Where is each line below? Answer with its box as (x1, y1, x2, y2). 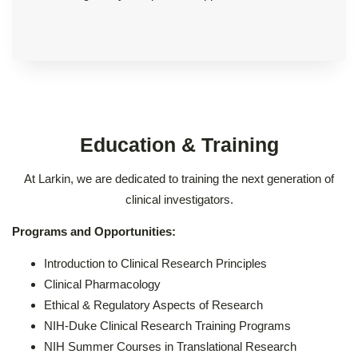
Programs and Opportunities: (12, 224, 176, 238)
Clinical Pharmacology (44, 276, 161, 291)
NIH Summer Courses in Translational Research (44, 339, 296, 353)
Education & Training (79, 133, 279, 156)
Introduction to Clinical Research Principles (44, 256, 267, 270)
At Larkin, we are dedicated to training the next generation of (24, 171, 334, 185)
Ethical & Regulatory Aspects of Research (44, 297, 263, 312)
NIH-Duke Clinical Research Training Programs (44, 318, 291, 332)
